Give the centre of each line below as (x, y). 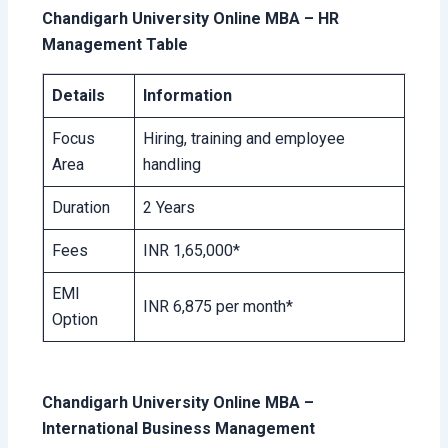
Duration (81, 207)
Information (188, 95)
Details (79, 95)
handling (172, 164)
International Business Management (179, 428)
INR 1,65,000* (192, 250)
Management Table (115, 44)
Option (75, 319)
